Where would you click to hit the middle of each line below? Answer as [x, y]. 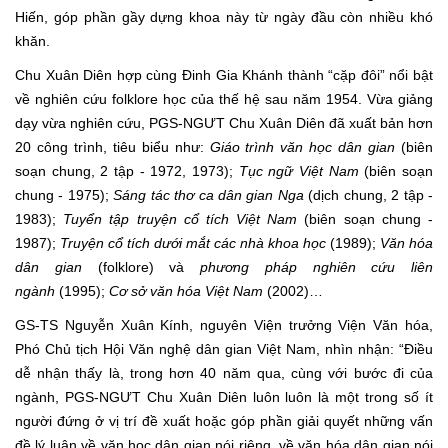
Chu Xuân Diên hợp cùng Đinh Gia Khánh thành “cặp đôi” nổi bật [224, 75]
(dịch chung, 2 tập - [368, 195]
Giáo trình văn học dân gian [302, 147]
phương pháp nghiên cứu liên [316, 267]
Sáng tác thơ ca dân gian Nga [208, 195]
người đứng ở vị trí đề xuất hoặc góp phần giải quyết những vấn [224, 421]
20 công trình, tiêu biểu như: [112, 147]
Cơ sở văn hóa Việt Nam [186, 291]
